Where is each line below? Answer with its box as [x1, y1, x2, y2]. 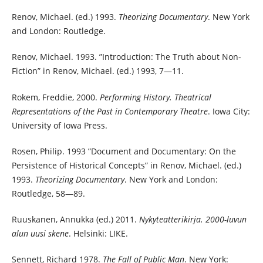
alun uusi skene [11, 227, 69, 239]
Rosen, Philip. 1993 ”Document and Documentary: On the [11, 145, 236, 157]
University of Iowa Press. [11, 119, 107, 131]
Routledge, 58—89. [11, 187, 85, 199]
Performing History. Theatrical [99, 91, 211, 103]
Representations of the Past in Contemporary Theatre [11, 105, 208, 117]
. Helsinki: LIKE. [68, 227, 128, 239]
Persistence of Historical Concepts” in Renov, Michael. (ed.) [11, 159, 241, 171]
